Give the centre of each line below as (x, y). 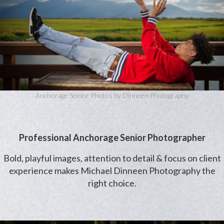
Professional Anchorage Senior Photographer (112, 137)
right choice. (112, 183)
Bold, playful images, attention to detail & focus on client (112, 158)
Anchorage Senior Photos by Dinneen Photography (112, 95)
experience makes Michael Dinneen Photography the (112, 170)
